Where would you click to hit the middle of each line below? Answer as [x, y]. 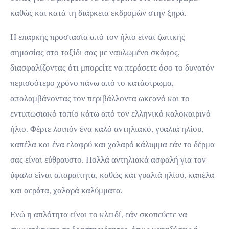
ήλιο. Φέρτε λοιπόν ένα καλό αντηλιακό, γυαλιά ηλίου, [107, 129]
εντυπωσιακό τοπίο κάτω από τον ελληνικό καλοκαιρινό [110, 114]
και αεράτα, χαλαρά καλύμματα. [66, 190]
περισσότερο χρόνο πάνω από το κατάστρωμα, [92, 83]
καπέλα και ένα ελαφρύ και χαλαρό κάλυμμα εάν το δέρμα [112, 144]
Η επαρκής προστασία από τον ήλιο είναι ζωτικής [98, 37]
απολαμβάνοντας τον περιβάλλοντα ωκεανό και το [100, 98]
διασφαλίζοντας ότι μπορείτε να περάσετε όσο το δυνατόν [112, 68]
